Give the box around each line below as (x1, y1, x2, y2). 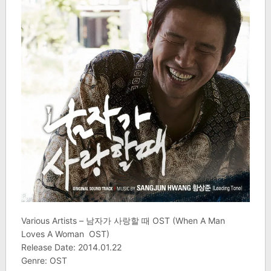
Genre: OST (21, 255, 67, 266)
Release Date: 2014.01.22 (21, 242, 122, 253)
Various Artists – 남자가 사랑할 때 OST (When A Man (21, 215, 225, 226)
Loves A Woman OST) (21, 229, 109, 240)
